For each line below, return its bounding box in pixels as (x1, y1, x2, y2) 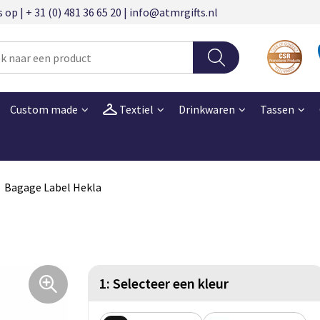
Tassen (259, 101, 294, 116)
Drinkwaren (178, 101, 235, 116)
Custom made (9, 101, 78, 116)
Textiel (116, 101, 154, 116)
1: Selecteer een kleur (99, 274, 229, 292)
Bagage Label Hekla (4, 179, 101, 194)
